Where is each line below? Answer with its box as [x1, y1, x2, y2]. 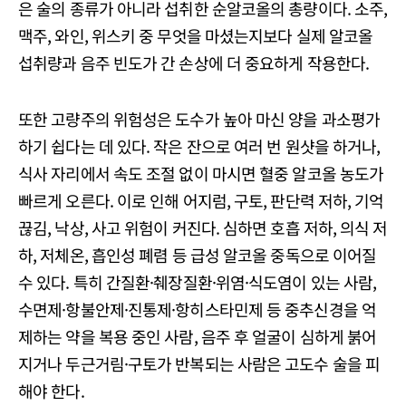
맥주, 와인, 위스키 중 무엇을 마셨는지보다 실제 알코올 [18, 23, 373, 47]
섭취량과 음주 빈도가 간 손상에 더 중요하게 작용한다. [18, 50, 370, 74]
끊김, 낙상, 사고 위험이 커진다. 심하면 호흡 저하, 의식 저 [18, 215, 388, 239]
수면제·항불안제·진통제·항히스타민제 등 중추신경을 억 [18, 296, 376, 321]
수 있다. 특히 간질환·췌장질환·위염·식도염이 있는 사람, [18, 269, 377, 294]
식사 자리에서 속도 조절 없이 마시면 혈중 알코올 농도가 [18, 160, 384, 185]
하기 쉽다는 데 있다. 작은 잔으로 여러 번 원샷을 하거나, [18, 133, 381, 158]
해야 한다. [18, 378, 84, 402]
